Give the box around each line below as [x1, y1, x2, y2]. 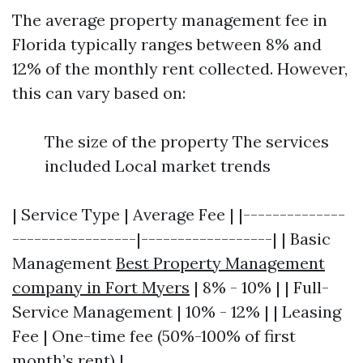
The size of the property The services [45, 131, 329, 152]
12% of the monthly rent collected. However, [12, 58, 348, 79]
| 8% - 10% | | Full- [190, 277, 329, 297]
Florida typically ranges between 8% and [12, 34, 322, 54]
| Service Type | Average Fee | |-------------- [12, 204, 345, 224]
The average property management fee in [12, 10, 327, 30]
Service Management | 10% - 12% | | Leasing [12, 301, 341, 322]
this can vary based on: [12, 83, 186, 103]
